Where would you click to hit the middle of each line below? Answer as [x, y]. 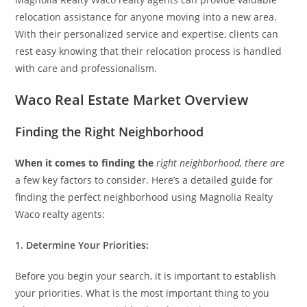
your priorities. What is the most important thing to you [143, 293]
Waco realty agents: [60, 214]
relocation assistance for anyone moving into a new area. [146, 17]
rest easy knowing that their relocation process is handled [149, 51]
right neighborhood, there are [221, 163]
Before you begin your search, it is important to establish [146, 276]
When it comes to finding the [85, 163]
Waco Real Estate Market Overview [132, 100]
